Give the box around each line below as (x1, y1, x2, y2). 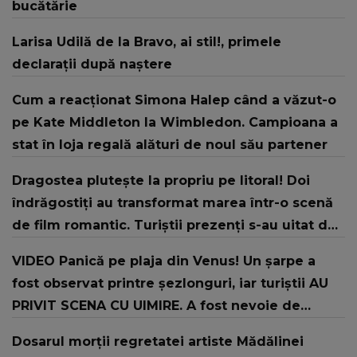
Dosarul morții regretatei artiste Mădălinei (12, 334, 304, 350)
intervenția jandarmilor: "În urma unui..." (12, 320, 285, 336)
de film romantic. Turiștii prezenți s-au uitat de (12, 218, 336, 233)
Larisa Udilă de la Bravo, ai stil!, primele (12, 34, 281, 50)
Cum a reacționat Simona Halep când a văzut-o (12, 92, 336, 108)
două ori (12, 240, 69, 256)
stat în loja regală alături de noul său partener (12, 137, 328, 153)
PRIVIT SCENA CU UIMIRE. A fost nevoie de (12, 298, 300, 314)
